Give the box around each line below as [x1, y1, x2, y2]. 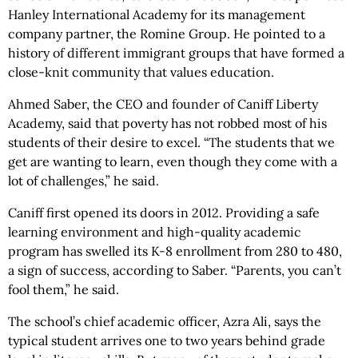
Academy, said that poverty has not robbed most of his [8, 115, 327, 132]
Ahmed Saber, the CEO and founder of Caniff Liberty [8, 96, 318, 113]
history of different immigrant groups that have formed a [8, 45, 344, 62]
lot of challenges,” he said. [8, 173, 159, 189]
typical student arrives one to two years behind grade [8, 332, 325, 349]
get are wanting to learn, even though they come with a [8, 153, 337, 170]
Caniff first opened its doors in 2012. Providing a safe [8, 205, 320, 221]
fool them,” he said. [8, 281, 119, 298]
